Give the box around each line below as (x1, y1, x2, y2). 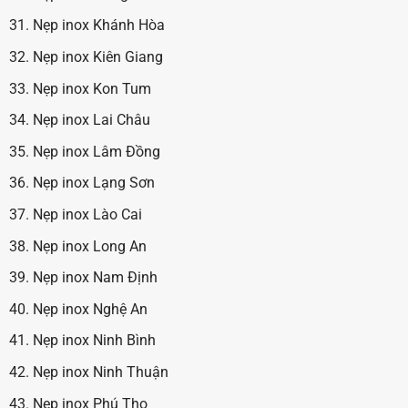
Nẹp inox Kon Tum (32, 79, 151, 97)
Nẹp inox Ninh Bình (32, 331, 156, 350)
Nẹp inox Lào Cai (32, 206, 142, 223)
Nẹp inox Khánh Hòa (32, 16, 165, 35)
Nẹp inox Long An (32, 237, 147, 255)
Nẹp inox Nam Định (32, 269, 158, 287)
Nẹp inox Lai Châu (32, 111, 150, 129)
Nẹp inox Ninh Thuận (32, 362, 168, 381)
